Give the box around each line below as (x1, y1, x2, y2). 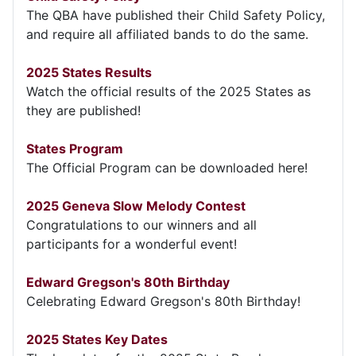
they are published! (26, 102, 141, 118)
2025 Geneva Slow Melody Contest (26, 197, 246, 214)
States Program (26, 140, 123, 157)
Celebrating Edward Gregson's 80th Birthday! (26, 292, 300, 309)
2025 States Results (26, 64, 152, 80)
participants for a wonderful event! (26, 235, 237, 252)
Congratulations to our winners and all (26, 216, 257, 233)
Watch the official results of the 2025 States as (26, 83, 311, 99)
